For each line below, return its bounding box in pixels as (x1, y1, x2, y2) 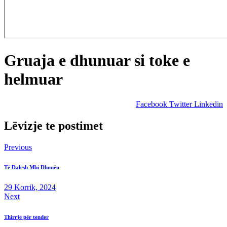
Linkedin (194, 99, 223, 108)
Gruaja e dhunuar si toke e (4, 51, 190, 70)
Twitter (169, 99, 192, 108)
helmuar (4, 70, 63, 89)
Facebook (136, 99, 167, 108)
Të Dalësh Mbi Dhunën (4, 164, 59, 171)
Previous (4, 142, 32, 152)
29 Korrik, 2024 (4, 183, 56, 192)
